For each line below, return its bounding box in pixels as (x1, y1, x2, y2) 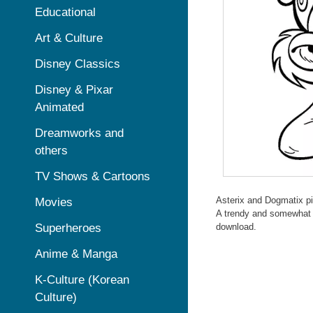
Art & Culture (35, 31, 103, 45)
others (35, 144, 68, 157)
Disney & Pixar (35, 83, 113, 96)
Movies (35, 196, 73, 209)
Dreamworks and (35, 126, 124, 140)
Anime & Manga (35, 247, 117, 261)
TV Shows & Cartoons (35, 170, 150, 183)
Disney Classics (35, 57, 120, 71)
